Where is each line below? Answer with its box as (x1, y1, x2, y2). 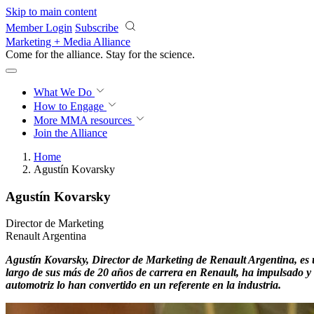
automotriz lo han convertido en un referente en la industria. (6, 279, 281, 292)
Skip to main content (6, 6, 97, 18)
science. (160, 48, 195, 60)
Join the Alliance (34, 127, 107, 139)
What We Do (34, 86, 95, 98)
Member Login (6, 22, 72, 34)
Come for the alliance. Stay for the (6, 48, 160, 60)
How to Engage (34, 100, 107, 112)
